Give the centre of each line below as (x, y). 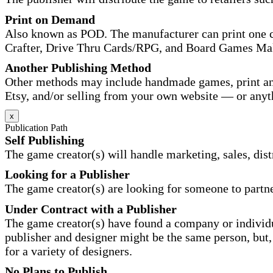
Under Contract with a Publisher (91, 209)
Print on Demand (50, 19)
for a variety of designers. (69, 251)
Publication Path (36, 127)
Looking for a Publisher (67, 175)
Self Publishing (44, 140)
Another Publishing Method (78, 68)
